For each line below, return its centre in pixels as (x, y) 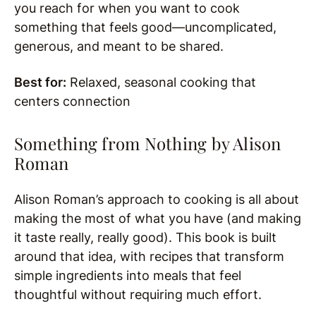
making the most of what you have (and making (158, 219)
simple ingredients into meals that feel (128, 276)
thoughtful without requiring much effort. (138, 295)
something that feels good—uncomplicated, (145, 28)
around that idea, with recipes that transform (149, 257)
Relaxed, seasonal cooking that (161, 83)
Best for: (40, 83)
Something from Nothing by (124, 144)
